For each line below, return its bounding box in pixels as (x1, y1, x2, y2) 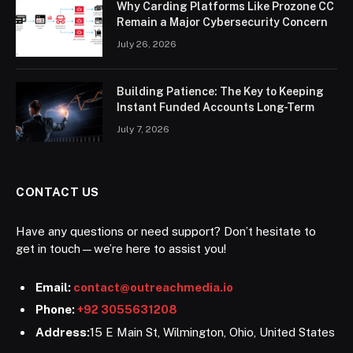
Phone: (35, 303, 77, 317)
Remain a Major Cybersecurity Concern (117, 15, 328, 28)
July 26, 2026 (117, 38, 176, 50)
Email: (35, 280, 73, 294)
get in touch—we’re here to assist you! (16, 241, 226, 255)
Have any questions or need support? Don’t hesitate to (16, 224, 316, 238)
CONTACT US (16, 184, 99, 199)
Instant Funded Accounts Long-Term (117, 100, 314, 113)
